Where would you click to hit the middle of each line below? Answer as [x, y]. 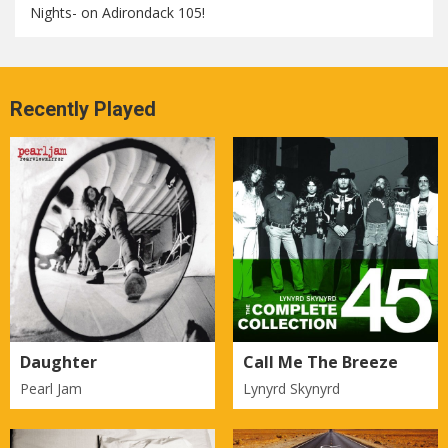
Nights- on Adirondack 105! [117, 12]
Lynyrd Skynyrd [291, 389]
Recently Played [83, 109]
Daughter [58, 362]
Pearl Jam [51, 389]
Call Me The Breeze [320, 362]
